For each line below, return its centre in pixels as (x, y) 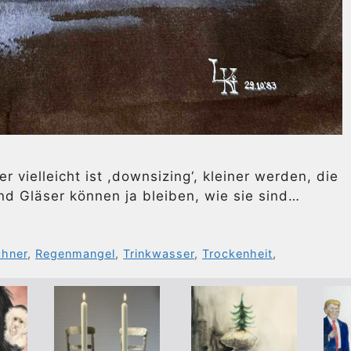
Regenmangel (76, 253)
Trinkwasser (159, 253)
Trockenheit (238, 253)
